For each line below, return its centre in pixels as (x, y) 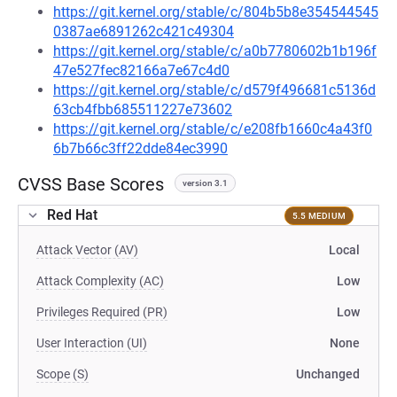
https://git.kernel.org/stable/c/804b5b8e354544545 (216, 12)
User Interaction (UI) (92, 343)
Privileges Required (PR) (102, 312)
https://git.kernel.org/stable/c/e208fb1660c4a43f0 (213, 129)
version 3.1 (205, 183)
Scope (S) (62, 374)
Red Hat (72, 215)
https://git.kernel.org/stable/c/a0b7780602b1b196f (215, 51)
